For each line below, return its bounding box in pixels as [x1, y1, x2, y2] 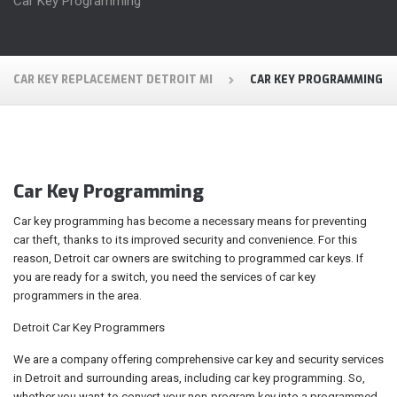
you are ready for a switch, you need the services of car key [13, 269, 315, 284]
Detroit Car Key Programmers [13, 320, 165, 334]
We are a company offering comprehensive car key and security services [13, 352, 384, 366]
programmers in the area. [13, 288, 142, 302]
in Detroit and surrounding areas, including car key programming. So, [13, 370, 365, 385]
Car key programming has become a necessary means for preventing [13, 214, 367, 228]
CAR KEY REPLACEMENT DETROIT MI [13, 73, 213, 88]
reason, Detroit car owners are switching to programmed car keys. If [13, 251, 363, 265]
